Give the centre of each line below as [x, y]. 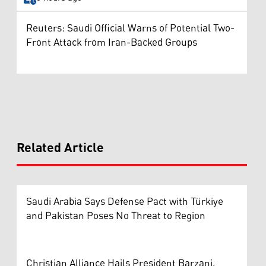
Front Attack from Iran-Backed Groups [112, 42]
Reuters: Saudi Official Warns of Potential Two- [130, 28]
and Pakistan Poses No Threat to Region [116, 216]
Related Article [60, 148]
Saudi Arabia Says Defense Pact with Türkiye [125, 202]
